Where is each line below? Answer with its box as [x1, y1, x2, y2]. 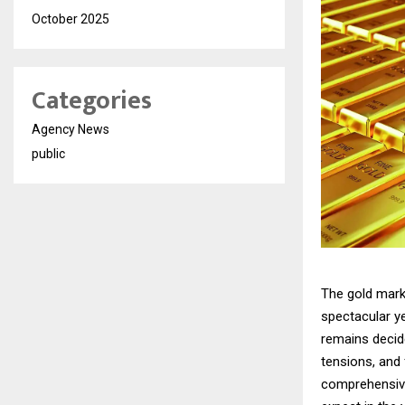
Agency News [32, 122, 109, 137]
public [32, 146, 65, 161]
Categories [32, 80, 152, 122]
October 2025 [32, 12, 109, 26]
